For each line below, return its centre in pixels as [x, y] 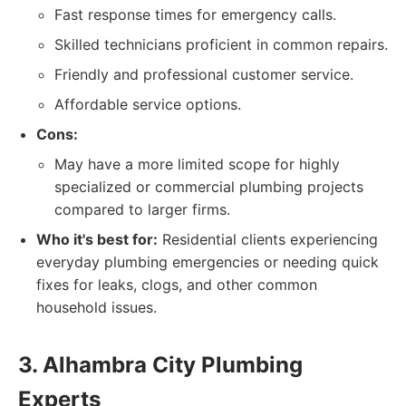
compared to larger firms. [142, 209]
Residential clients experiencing [268, 239]
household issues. [97, 307]
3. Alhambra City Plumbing [160, 365]
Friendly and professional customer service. [204, 74]
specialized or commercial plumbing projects [209, 187]
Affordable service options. [148, 104]
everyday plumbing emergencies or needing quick [208, 262]
